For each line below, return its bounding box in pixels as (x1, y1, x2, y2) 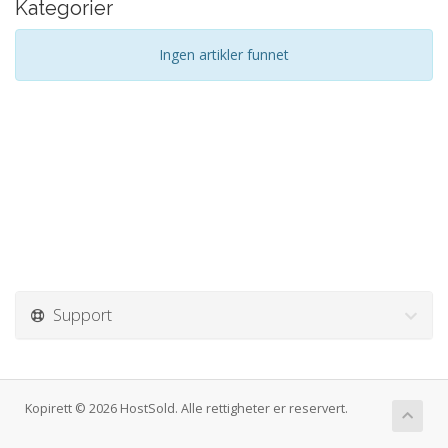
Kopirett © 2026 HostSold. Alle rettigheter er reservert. (25, 400, 348, 417)
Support (45, 303, 112, 326)
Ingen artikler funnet (159, 45, 289, 64)
